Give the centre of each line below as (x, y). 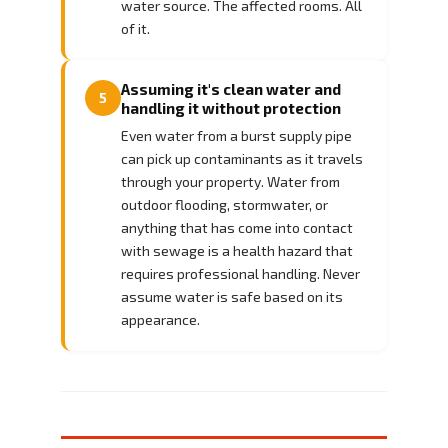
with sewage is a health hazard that (237, 250)
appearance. (160, 319)
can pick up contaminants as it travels (242, 158)
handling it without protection (231, 107)
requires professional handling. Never (240, 273)
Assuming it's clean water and (231, 88)
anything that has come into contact (237, 227)
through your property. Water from (230, 181)
